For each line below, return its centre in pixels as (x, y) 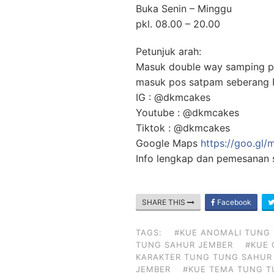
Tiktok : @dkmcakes (183, 128)
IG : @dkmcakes (173, 97)
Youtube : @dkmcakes (187, 112)
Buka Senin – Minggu (184, 8)
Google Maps (168, 143)
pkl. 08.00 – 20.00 (178, 24)
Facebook (233, 202)
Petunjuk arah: (168, 51)
